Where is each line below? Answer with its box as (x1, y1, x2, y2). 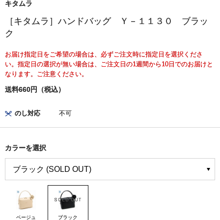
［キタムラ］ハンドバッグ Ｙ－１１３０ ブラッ (5, 16, 208, 27)
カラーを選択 (5, 144, 46, 152)
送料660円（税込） (5, 85, 65, 94)
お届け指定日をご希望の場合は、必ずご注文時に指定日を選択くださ (5, 51, 203, 58)
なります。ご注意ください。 (5, 70, 88, 78)
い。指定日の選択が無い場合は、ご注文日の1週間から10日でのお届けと (5, 60, 213, 68)
